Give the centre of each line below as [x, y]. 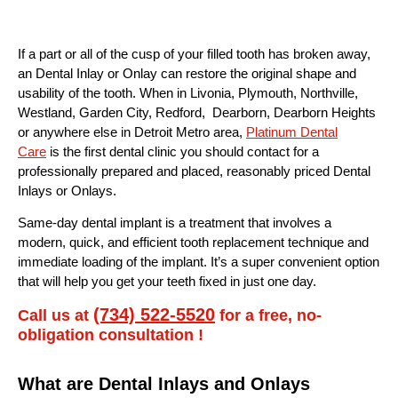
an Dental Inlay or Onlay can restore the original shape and [187, 73]
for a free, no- [268, 315]
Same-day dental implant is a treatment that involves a [175, 223]
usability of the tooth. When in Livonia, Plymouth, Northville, [188, 93]
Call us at [56, 315]
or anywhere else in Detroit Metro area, [132, 132]
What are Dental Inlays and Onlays [164, 383]
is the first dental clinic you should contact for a [183, 151]
